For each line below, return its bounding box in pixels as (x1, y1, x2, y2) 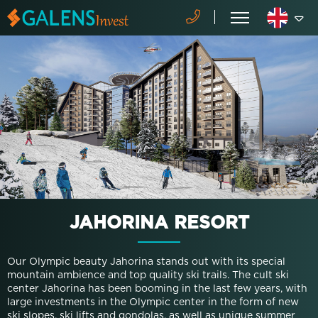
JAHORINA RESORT (69, 214, 249, 232)
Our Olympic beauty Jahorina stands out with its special (7, 257, 285, 267)
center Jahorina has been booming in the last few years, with (7, 284, 307, 294)
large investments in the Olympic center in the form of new (7, 297, 299, 307)
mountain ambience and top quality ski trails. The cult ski (7, 270, 289, 280)
